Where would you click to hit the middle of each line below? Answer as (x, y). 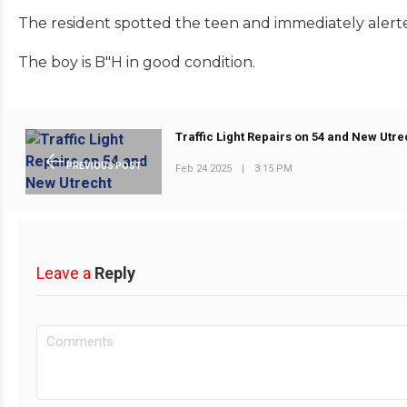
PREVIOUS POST (103, 165)
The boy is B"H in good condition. (139, 62)
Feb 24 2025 (204, 168)
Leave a (64, 273)
